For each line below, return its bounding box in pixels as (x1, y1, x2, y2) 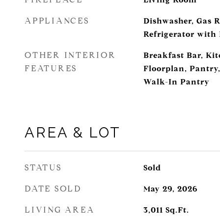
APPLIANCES (25, 16, 89, 26)
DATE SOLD (25, 184, 82, 194)
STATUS (25, 163, 62, 173)
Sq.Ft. (165, 205, 189, 215)
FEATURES (25, 63, 77, 74)
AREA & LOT (25, 124, 121, 141)
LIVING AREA (25, 205, 95, 215)
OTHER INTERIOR (25, 50, 116, 60)
